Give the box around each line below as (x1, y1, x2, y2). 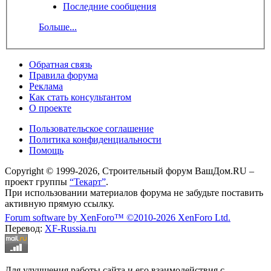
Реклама (29, 80, 63, 91)
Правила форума (29, 70, 98, 80)
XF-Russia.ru (45, 223, 96, 233)
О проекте (29, 102, 71, 113)
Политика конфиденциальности (29, 134, 162, 145)
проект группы (5, 176, 70, 187)
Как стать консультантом (29, 91, 131, 102)
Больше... (39, 21, 77, 32)
